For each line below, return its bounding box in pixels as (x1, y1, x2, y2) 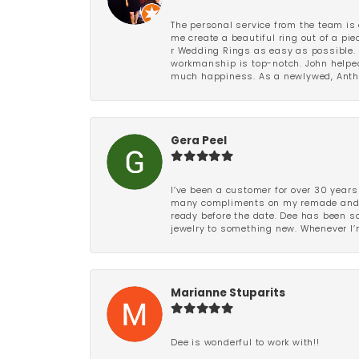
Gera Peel (171, 136, 227, 147)
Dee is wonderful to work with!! (171, 339, 320, 348)
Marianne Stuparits (171, 288, 285, 299)
